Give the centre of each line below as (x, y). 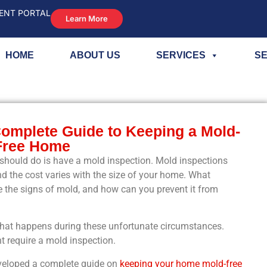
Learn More (87, 18)
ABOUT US (95, 55)
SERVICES (181, 55)
